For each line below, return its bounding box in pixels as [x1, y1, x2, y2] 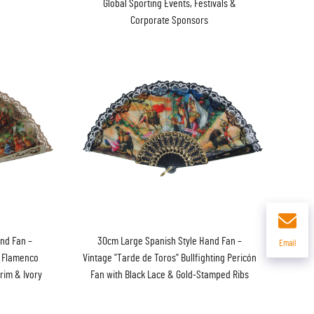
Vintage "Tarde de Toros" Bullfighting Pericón [82, 252, 257, 264]
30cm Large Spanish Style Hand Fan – [97, 235, 242, 247]
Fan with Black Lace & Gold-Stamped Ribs [90, 268, 249, 280]
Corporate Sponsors [130, 14, 209, 26]
